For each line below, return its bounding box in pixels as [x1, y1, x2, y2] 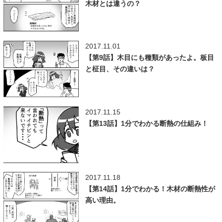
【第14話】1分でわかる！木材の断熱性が [85, 184, 215, 193]
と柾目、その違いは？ [85, 65, 155, 73]
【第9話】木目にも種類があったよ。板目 [85, 54, 214, 62]
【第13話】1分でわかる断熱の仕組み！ [85, 119, 208, 127]
